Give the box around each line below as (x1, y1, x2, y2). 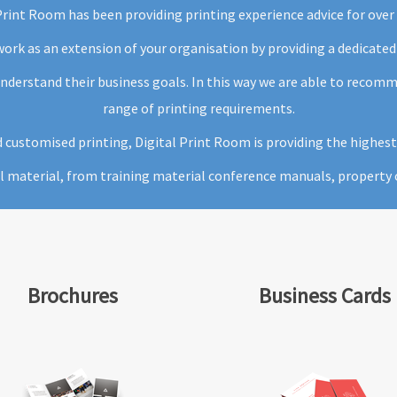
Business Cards (258, 282, 391, 309)
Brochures (27, 282, 118, 309)
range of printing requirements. (102, 99, 295, 117)
